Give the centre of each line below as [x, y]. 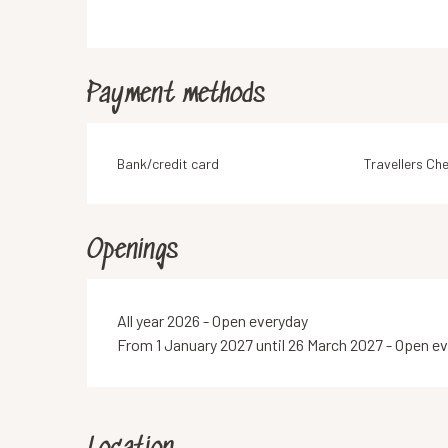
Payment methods [176, 95]
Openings [133, 251]
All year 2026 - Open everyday [213, 320]
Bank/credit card [168, 163]
